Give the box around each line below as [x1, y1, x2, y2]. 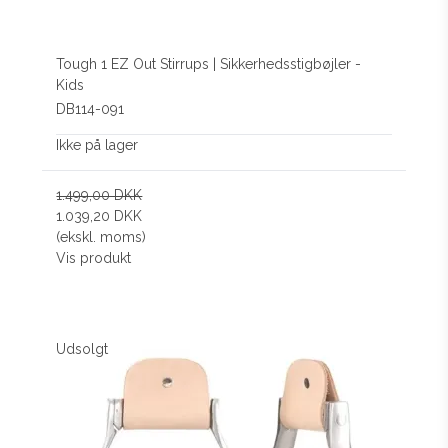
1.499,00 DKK [56, 187, 143, 204]
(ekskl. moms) [56, 229, 147, 246]
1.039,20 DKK [56, 208, 143, 225]
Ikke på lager [56, 137, 139, 154]
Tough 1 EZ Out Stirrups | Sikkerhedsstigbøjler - [56, 55, 362, 72]
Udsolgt [56, 341, 109, 358]
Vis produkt [56, 250, 132, 267]
